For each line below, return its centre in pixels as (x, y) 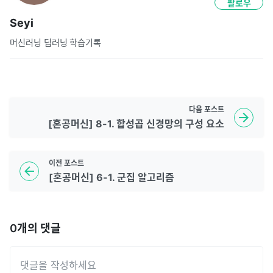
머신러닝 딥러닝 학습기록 (56, 42)
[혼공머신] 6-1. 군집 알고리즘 (112, 177)
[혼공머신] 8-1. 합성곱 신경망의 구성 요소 (136, 123)
